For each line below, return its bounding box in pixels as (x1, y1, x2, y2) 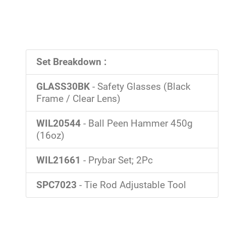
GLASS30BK (36, 81, 90, 92)
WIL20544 (36, 118, 81, 129)
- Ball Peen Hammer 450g (81, 118, 193, 129)
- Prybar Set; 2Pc (81, 154, 153, 166)
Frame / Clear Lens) (36, 93, 121, 104)
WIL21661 (36, 154, 81, 166)
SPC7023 (36, 179, 77, 191)
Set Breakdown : (36, 56, 106, 68)
